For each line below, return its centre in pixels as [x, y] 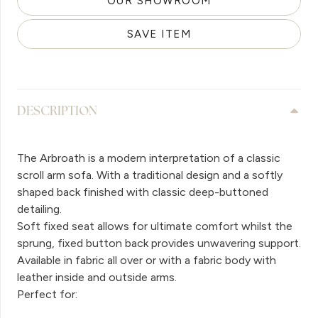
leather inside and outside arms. [97, 277]
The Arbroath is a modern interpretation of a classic [149, 158]
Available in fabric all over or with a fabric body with [147, 260]
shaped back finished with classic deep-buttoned [143, 192]
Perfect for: [47, 294]
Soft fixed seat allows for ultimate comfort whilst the [155, 226]
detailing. [39, 209]
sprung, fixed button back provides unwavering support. [159, 243]
